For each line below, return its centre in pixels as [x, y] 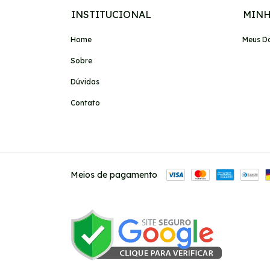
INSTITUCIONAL [111, 14]
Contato [85, 102]
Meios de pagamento [114, 174]
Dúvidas [85, 81]
